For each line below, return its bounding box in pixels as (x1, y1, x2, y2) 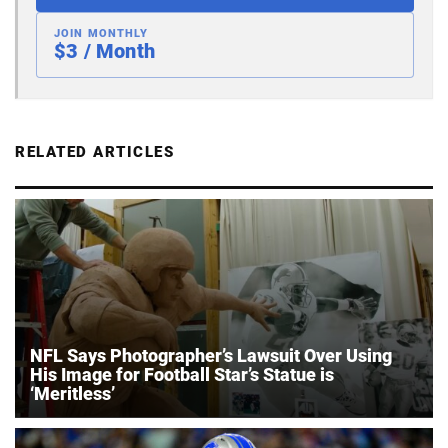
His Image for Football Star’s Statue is (30, 363, 334, 385)
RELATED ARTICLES (15, 142, 174, 161)
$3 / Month (54, 38, 155, 63)
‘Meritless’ (30, 382, 115, 404)
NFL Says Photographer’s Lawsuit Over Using (30, 344, 392, 366)
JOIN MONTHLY (54, 26, 149, 40)
